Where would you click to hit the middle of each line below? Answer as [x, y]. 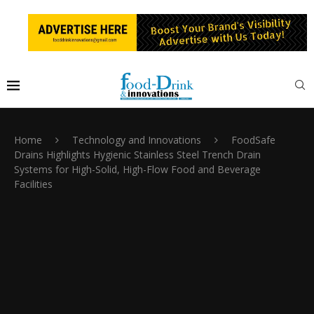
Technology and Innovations [137, 140]
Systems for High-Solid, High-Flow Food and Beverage [137, 169]
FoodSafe [253, 140]
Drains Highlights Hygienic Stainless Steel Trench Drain [137, 155]
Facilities [33, 184]
